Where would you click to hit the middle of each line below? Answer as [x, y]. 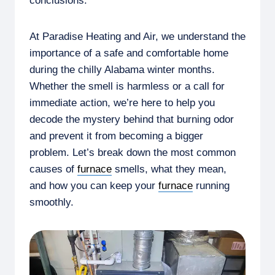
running [211, 185]
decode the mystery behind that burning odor [132, 119]
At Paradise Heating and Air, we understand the [137, 36]
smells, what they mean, [169, 169]
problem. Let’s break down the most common [133, 152]
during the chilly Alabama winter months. [122, 69]
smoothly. [52, 202]
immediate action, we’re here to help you [122, 103]
